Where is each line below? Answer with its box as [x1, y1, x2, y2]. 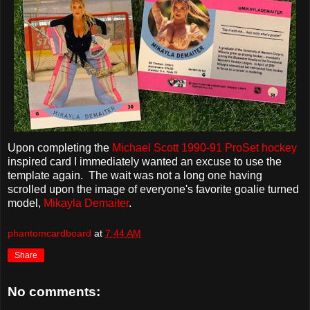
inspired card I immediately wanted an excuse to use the [8, 156, 282, 168]
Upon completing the [8, 142, 112, 154]
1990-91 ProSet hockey [181, 142, 297, 154]
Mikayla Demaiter [44, 197, 129, 210]
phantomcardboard [8, 227, 91, 239]
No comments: [8, 284, 100, 299]
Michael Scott [112, 142, 179, 154]
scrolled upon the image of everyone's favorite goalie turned [8, 183, 299, 196]
